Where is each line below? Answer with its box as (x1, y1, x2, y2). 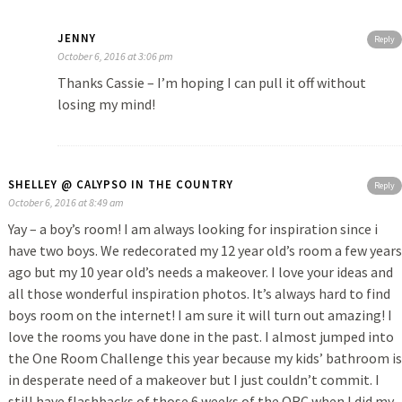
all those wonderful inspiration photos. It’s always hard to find (7, 284, 390, 303)
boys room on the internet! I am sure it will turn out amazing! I (7, 306, 392, 325)
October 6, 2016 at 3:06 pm (57, 49, 173, 64)
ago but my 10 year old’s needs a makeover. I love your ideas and (7, 263, 393, 282)
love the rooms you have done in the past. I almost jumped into (7, 328, 394, 346)
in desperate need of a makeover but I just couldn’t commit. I (7, 371, 380, 389)
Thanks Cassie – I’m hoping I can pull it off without (57, 74, 366, 92)
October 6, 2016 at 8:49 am (7, 196, 124, 210)
